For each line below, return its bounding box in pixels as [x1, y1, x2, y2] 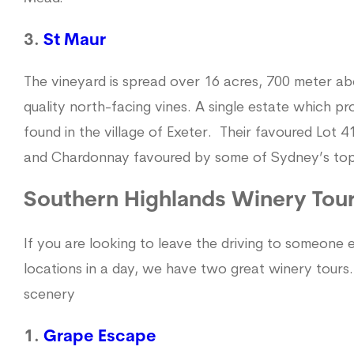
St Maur [43, 32, 106, 49]
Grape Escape [43, 328, 156, 345]
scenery [24, 287, 75, 303]
